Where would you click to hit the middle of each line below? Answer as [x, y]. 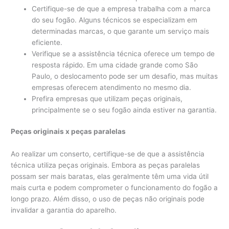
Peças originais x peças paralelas [68, 132]
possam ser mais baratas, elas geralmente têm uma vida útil [110, 177]
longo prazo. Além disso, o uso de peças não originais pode [108, 199]
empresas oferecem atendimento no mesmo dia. [112, 87]
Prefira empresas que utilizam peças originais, [107, 98]
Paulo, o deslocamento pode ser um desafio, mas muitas [125, 76]
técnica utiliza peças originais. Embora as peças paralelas [106, 165]
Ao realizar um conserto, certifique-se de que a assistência [108, 154]
